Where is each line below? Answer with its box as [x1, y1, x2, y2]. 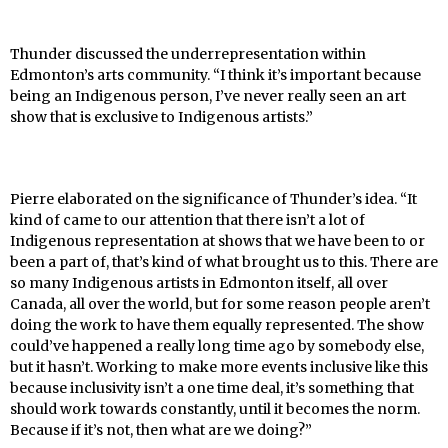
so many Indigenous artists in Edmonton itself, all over [10, 273, 388, 292]
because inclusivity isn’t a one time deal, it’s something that [10, 378, 414, 397]
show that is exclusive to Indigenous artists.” [10, 107, 313, 126]
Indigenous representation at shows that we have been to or [10, 231, 425, 250]
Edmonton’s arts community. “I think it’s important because [10, 65, 421, 84]
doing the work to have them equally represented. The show [10, 315, 424, 334]
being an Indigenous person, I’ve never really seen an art [10, 86, 406, 105]
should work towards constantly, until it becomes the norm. [10, 399, 420, 418]
